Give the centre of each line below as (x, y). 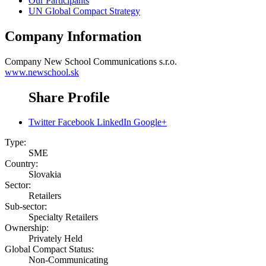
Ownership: (27, 228)
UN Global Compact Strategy (84, 11)
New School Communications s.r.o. (110, 61)
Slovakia (45, 175)
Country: (21, 164)
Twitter (42, 122)
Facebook (76, 122)
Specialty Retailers (63, 217)
